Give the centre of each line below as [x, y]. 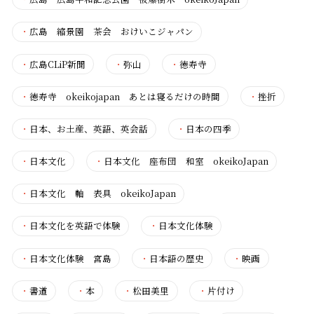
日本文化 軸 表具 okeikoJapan [102, 193]
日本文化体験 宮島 [70, 258]
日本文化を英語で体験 [75, 226]
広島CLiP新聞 [57, 64]
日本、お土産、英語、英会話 [88, 128]
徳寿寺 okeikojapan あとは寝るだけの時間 [124, 96]
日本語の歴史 [177, 258]
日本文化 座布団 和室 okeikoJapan [186, 161]
